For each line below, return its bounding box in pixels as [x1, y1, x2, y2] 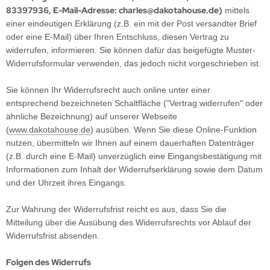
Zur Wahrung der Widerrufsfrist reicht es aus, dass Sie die [6, 204, 227, 214]
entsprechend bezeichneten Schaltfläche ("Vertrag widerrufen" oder [6, 98, 263, 108]
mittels [222, 5, 250, 15]
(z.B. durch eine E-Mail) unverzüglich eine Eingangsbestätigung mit [6, 151, 262, 161]
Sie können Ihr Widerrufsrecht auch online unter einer [6, 85, 210, 95]
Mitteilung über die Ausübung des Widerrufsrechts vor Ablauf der [6, 218, 251, 227]
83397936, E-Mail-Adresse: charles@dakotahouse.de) [6, 5, 222, 16]
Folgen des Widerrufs [6, 257, 91, 268]
